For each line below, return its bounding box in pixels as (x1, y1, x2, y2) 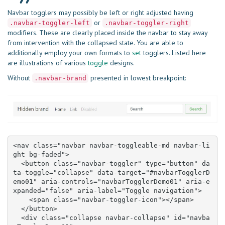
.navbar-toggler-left (10, 19, 90, 27)
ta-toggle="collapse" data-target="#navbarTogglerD (13, 168, 210, 176)
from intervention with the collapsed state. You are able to (8, 38, 183, 48)
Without (8, 73, 32, 83)
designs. (108, 58, 135, 68)
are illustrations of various (8, 58, 88, 68)
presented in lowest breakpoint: (88, 73, 186, 83)
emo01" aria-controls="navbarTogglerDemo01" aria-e (13, 177, 210, 185)
